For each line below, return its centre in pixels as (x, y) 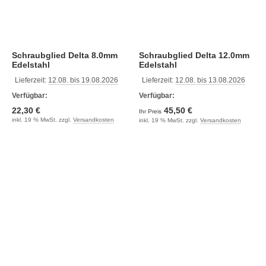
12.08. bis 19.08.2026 (83, 80)
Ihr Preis (151, 111)
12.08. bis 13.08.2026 (210, 80)
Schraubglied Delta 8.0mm (40, 55)
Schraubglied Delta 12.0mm (167, 55)
